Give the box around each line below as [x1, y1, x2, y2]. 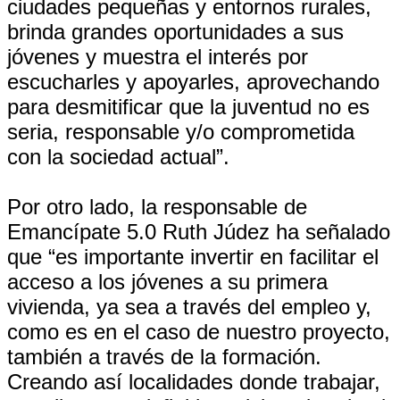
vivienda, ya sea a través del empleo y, [7, 295, 371, 319]
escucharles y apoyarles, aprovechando [7, 70, 379, 94]
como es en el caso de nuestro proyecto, [7, 320, 390, 344]
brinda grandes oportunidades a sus [7, 20, 344, 44]
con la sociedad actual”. [7, 145, 229, 169]
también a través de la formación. [7, 345, 321, 369]
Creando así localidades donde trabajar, [7, 370, 380, 394]
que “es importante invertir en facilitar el [7, 245, 379, 269]
